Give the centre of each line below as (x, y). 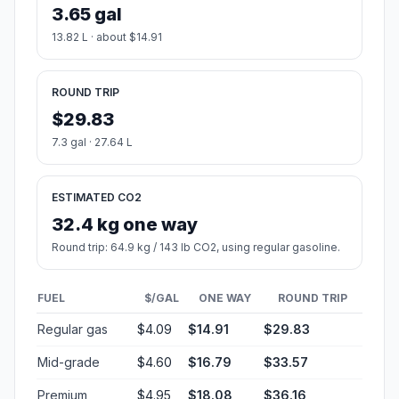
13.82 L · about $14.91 (107, 37)
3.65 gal (87, 15)
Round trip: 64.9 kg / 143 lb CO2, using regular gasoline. (196, 248)
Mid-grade (69, 362)
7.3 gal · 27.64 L (92, 142)
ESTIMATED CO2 (97, 198)
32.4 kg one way (125, 225)
